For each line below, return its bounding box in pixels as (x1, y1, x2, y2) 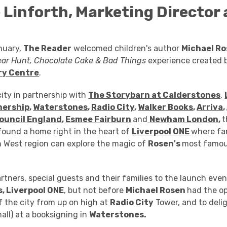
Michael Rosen (126, 185, 187, 195)
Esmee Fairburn (65, 115, 132, 124)
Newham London (149, 115, 219, 124)
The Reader (23, 44, 72, 53)
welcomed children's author (71, 44, 182, 53)
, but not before (64, 185, 126, 195)
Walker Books (138, 102, 194, 112)
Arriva (197, 102, 223, 112)
